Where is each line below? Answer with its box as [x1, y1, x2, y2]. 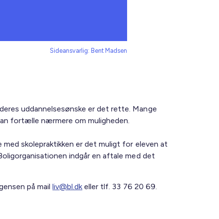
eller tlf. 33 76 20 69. [82, 182, 157, 191]
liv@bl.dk [52, 182, 83, 191]
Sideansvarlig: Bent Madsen [49, 47, 127, 54]
